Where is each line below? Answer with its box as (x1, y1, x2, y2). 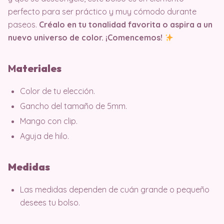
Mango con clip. (20, 116, 77, 126)
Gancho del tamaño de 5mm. (20, 101, 127, 111)
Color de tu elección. (20, 86, 95, 96)
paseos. (8, 19, 37, 29)
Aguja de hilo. (20, 131, 69, 141)
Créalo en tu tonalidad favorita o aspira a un (37, 19, 212, 29)
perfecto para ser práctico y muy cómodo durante (8, 6, 196, 16)
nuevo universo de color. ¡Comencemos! (8, 32, 164, 42)
